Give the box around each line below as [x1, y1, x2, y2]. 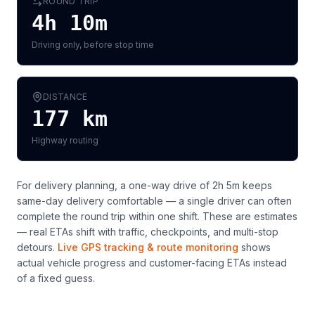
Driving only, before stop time [32, 39, 154, 50]
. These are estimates [198, 210, 297, 222]
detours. [17, 241, 55, 253]
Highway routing [32, 135, 98, 146]
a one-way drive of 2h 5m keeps [120, 179, 272, 191]
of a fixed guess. [17, 272, 95, 284]
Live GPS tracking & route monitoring [58, 241, 238, 253]
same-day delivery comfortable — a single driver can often [17, 195, 292, 207]
